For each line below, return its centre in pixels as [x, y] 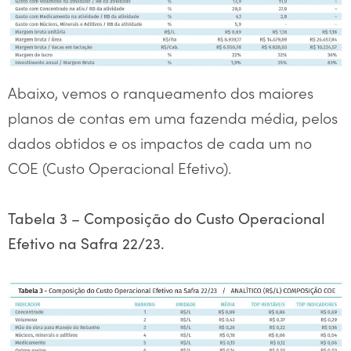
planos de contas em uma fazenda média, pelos [173, 117]
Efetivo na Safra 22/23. [86, 242]
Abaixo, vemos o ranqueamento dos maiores [161, 92]
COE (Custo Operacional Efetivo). [119, 167]
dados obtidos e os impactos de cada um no [160, 142]
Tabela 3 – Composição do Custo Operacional [166, 217]
